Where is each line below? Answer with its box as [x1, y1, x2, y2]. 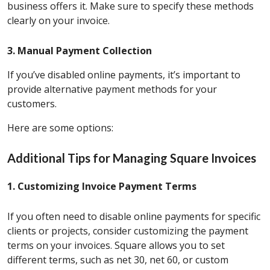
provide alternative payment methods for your [7, 83, 217, 96]
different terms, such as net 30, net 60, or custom [7, 253, 228, 267]
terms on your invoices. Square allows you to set [7, 239, 225, 253]
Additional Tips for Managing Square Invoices [7, 151, 256, 166]
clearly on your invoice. [7, 14, 110, 28]
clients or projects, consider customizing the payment [7, 224, 248, 238]
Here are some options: [7, 121, 113, 135]
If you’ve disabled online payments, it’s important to [7, 68, 240, 82]
